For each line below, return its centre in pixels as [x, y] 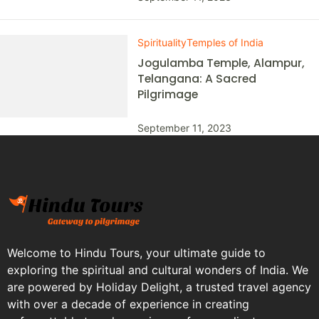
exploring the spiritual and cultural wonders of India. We [158, 270]
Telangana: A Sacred [197, 79]
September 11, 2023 [185, 128]
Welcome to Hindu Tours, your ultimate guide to [136, 253]
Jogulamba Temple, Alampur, [221, 63]
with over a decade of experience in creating [128, 304]
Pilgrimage [168, 94]
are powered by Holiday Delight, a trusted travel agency [159, 287]
